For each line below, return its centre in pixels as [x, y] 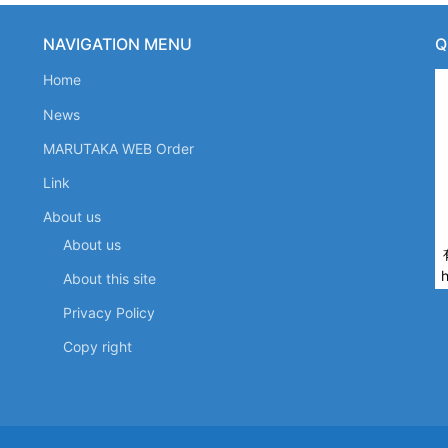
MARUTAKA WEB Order [119, 148]
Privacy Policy [109, 313]
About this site [110, 278]
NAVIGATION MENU [118, 44]
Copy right [98, 347]
